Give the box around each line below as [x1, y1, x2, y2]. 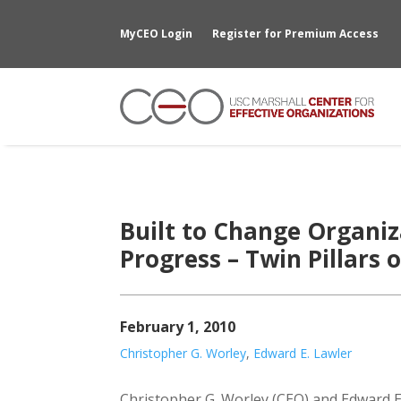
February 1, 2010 [120, 316, 236, 337]
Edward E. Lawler [253, 344, 353, 362]
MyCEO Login [120, 26, 193, 41]
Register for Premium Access [212, 26, 380, 41]
